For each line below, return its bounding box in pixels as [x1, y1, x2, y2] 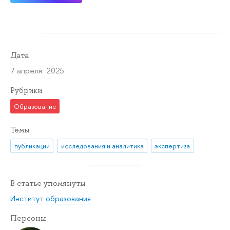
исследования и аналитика [61, 141, 144, 150]
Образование [13, 101, 56, 111]
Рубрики [10, 85, 42, 96]
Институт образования [10, 193, 91, 204]
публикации [14, 141, 50, 150]
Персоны [10, 213, 46, 224]
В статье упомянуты [10, 178, 86, 188]
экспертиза [155, 141, 190, 150]
